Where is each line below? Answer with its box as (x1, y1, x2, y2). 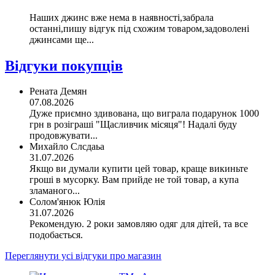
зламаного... (29, 185, 80, 196)
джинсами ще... (29, 34, 94, 45)
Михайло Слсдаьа (29, 141, 104, 152)
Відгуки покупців (5, 57, 123, 74)
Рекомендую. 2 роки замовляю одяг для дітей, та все (29, 219, 248, 230)
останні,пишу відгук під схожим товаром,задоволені (29, 23, 249, 34)
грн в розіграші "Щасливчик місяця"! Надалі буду (29, 119, 237, 130)
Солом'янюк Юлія (29, 196, 105, 207)
